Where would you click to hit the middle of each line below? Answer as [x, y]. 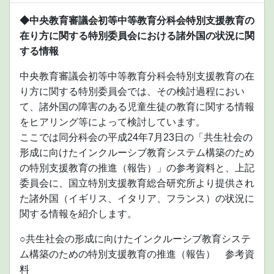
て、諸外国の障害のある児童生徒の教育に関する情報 [137, 107]
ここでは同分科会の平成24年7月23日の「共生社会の [136, 138]
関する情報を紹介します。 [78, 214]
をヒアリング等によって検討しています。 [113, 122]
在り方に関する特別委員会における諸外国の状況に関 [137, 36]
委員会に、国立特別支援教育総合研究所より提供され [137, 183]
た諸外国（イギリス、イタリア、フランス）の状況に [137, 199]
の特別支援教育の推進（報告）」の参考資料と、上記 [137, 168]
